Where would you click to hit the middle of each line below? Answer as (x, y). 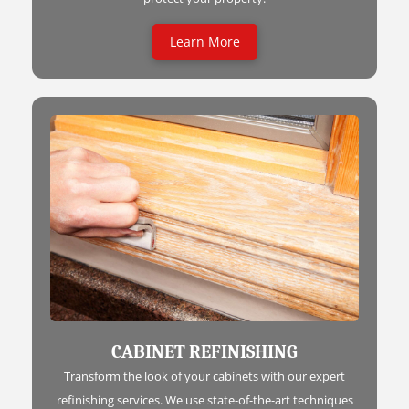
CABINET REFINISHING (204, 351)
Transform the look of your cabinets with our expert (204, 376)
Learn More (204, 42)
